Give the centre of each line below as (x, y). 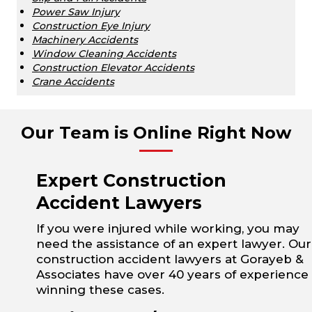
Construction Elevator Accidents (113, 68)
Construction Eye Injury (91, 26)
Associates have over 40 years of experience (172, 275)
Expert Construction (131, 181)
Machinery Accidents (85, 40)
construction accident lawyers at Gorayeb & (170, 259)
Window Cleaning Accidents (104, 54)
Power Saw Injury (76, 12)
